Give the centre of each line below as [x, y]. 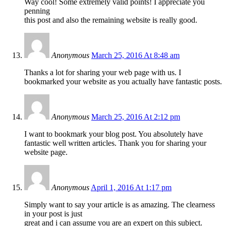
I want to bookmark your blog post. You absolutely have [114, 134]
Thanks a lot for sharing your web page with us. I [103, 72]
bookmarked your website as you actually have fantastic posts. [123, 81]
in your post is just [53, 213]
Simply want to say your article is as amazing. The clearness [120, 204]
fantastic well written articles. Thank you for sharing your [115, 143]
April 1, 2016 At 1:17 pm [131, 187]
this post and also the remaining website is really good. [111, 20]
